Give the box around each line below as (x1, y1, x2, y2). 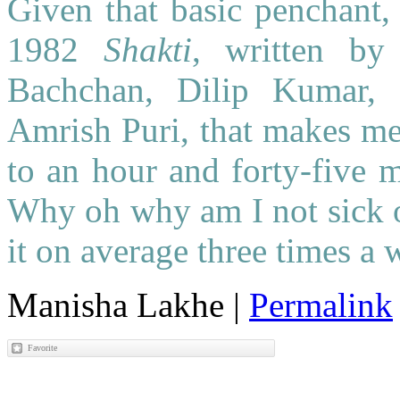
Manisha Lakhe (7, 286, 224, 325)
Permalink (249, 286, 393, 325)
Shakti (103, 30, 192, 70)
